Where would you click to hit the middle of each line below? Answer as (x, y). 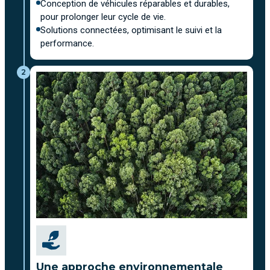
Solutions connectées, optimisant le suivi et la (131, 30)
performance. (67, 43)
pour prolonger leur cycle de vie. (103, 17)
